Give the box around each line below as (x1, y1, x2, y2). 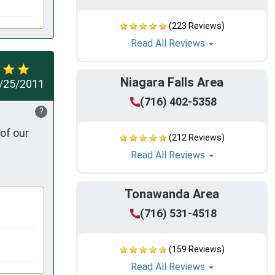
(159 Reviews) (168, 244, 225, 255)
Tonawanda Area (125, 187, 219, 202)
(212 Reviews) (168, 133, 225, 143)
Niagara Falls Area (120, 75, 223, 90)
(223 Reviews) (168, 21, 225, 31)
